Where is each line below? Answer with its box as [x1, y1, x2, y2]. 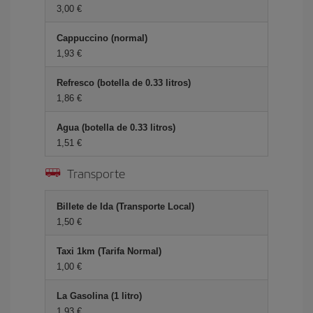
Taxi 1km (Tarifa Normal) [57, 246, 161, 256]
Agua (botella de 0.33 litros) [57, 122, 175, 133]
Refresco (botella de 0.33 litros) [57, 78, 191, 88]
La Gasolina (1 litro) [57, 291, 142, 301]
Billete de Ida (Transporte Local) [57, 201, 194, 212]
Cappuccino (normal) [57, 33, 147, 43]
